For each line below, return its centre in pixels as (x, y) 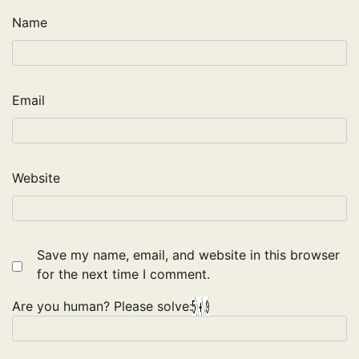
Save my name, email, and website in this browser (188, 255)
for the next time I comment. (123, 274)
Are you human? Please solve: (102, 307)
